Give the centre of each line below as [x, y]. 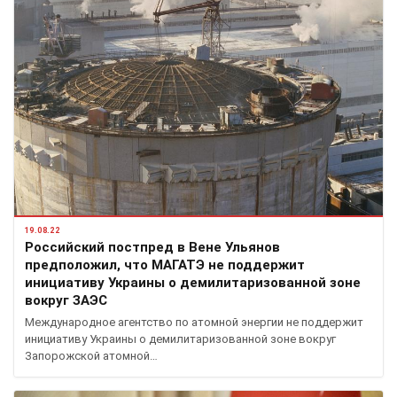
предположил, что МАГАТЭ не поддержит [165, 265]
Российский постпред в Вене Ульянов [152, 247]
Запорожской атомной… [91, 355]
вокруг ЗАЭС [66, 300]
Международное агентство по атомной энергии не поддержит [194, 322]
